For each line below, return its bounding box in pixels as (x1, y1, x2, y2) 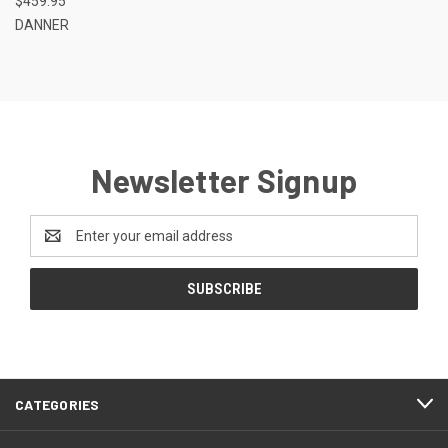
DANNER (15, 16, 69, 33)
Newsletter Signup (90, 160, 358, 199)
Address (30, 237, 83, 254)
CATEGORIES (15, 395, 100, 413)
